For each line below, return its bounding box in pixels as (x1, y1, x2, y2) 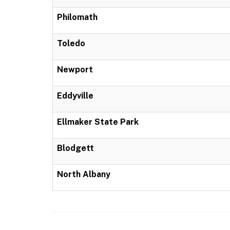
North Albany (57, 169, 110, 179)
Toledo (57, 39, 85, 48)
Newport (57, 65, 93, 74)
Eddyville (57, 91, 93, 101)
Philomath (57, 12, 98, 22)
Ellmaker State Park (57, 117, 139, 127)
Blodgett (57, 143, 94, 153)
